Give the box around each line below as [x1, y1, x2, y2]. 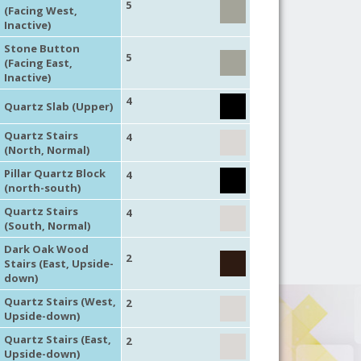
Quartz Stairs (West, [3, 293, 116, 309]
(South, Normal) [3, 218, 90, 233]
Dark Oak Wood [3, 241, 89, 256]
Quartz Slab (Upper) [3, 98, 113, 114]
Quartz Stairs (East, [3, 331, 111, 346]
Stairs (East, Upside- [3, 255, 114, 271]
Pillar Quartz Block [3, 165, 106, 180]
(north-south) [3, 180, 81, 195]
